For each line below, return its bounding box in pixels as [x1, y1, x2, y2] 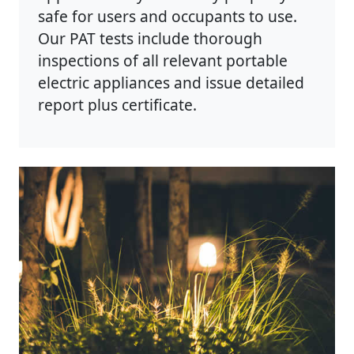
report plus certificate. [38, 93, 197, 115]
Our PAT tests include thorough [38, 27, 262, 49]
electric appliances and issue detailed [38, 71, 304, 93]
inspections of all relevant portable [38, 49, 288, 71]
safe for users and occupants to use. [38, 5, 297, 27]
